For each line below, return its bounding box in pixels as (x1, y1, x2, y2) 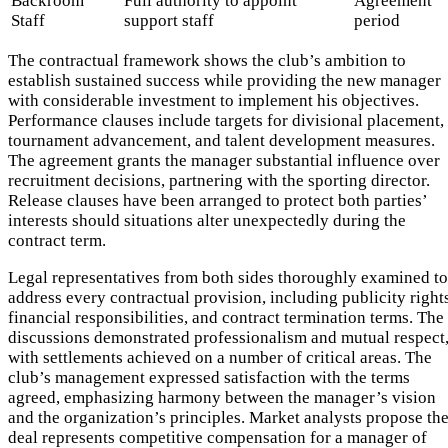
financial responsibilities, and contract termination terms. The (8, 307, 444, 327)
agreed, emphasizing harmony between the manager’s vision (8, 387, 436, 407)
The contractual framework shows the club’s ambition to (8, 50, 406, 70)
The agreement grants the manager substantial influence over (8, 150, 440, 170)
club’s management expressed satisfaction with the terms (8, 367, 410, 387)
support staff (124, 10, 214, 30)
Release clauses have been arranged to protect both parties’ (8, 190, 427, 210)
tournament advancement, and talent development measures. (8, 130, 435, 150)
